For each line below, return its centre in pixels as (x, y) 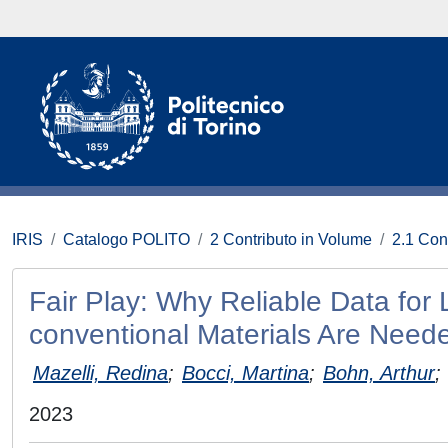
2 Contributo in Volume (291, 239)
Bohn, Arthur (379, 372)
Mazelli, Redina (100, 372)
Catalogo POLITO (126, 239)
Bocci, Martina (245, 372)
